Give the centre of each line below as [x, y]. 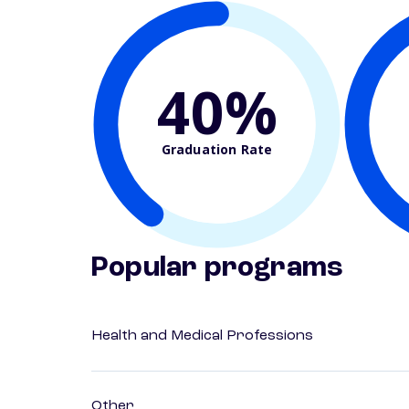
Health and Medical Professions [202, 336]
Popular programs [218, 269]
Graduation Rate [217, 149]
